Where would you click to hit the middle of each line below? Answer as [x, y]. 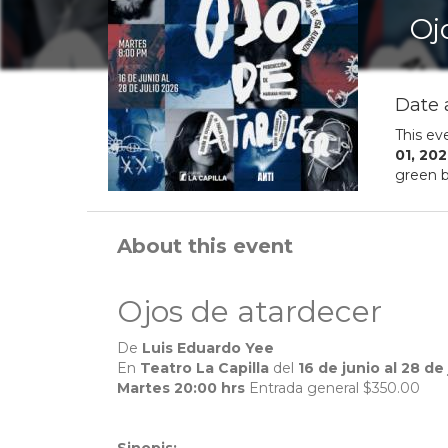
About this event [205, 246]
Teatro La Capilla [204, 368]
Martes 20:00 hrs [181, 388]
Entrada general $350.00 [332, 388]
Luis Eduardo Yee [208, 348]
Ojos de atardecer [249, 312]
